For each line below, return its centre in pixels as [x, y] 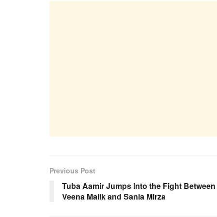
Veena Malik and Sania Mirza [114, 196]
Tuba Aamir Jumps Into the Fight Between [139, 186]
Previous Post [72, 170]
